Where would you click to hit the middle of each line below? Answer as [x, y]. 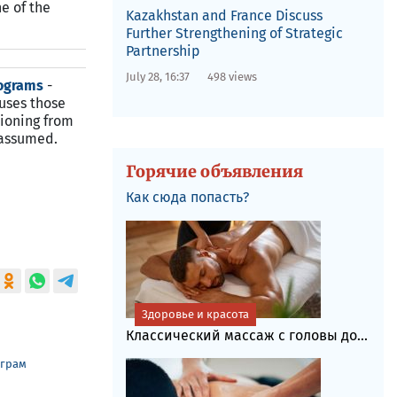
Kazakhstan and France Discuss [224, 16]
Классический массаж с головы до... [246, 335]
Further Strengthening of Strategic [234, 33]
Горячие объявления [214, 171]
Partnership [163, 51]
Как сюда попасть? [187, 197]
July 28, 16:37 [157, 77]
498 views [232, 77]
